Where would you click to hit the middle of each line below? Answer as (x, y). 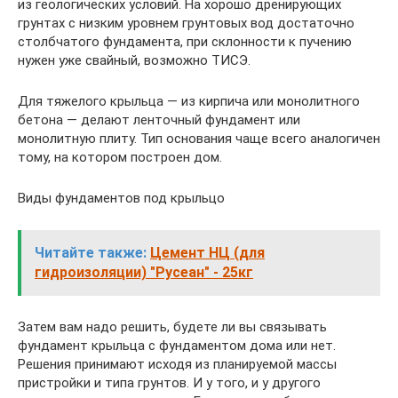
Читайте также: (91, 252)
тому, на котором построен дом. (120, 157)
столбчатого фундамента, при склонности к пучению (185, 41)
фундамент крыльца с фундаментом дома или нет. (177, 345)
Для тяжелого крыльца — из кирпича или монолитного (189, 101)
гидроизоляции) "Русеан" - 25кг (144, 272)
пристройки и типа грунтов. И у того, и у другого (169, 382)
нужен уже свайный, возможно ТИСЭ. (134, 60)
